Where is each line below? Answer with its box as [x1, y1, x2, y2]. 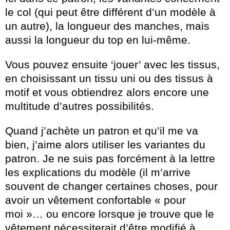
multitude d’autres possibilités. [5, 100, 154, 112]
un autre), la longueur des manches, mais [5, 20, 209, 32]
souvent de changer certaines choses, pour [5, 180, 218, 193]
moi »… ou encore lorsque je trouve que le [5, 208, 214, 220]
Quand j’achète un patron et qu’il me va [5, 125, 198, 137]
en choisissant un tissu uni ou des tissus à [5, 72, 213, 85]
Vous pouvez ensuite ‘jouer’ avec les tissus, [5, 59, 220, 71]
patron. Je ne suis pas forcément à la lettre [5, 152, 215, 165]
